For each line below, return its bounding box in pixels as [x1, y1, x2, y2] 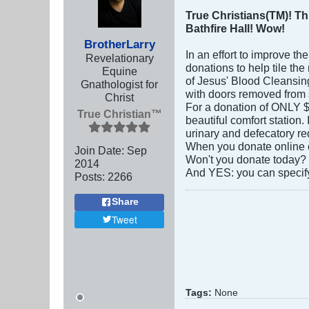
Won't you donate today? [186, 153, 306, 166]
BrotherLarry [83, 37, 155, 51]
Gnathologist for [81, 77, 158, 90]
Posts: [74, 170, 105, 183]
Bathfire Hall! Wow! [186, 22, 285, 35]
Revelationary [85, 51, 154, 64]
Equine [101, 64, 137, 77]
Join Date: [74, 143, 124, 157]
